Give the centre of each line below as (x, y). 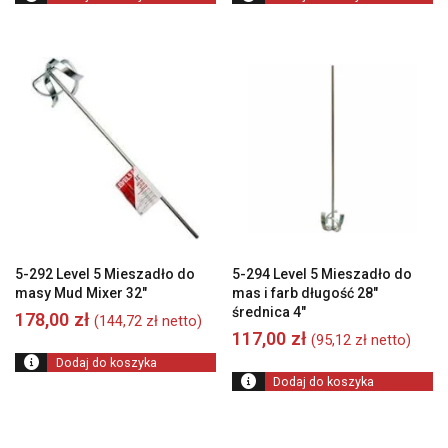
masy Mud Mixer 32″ (81, 293)
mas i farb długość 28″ (305, 293)
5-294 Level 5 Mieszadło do (322, 274)
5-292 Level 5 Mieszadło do (105, 274)
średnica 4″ (269, 312)
